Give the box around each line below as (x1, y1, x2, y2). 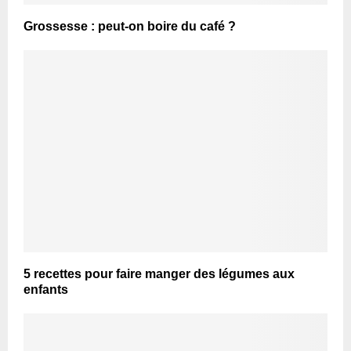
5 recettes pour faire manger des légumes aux (24, 267, 295, 281)
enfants (24, 283, 68, 297)
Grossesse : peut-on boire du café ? (24, 19, 236, 33)
